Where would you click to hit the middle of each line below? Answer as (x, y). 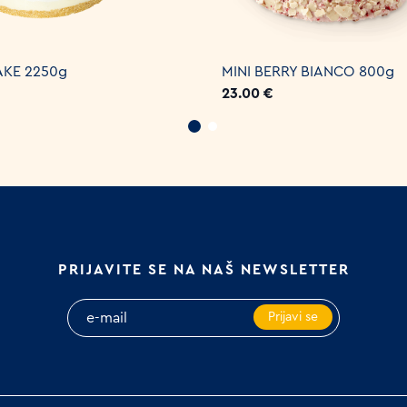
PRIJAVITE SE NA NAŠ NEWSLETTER (203, 269)
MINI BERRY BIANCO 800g (308, 71)
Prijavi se (293, 317)
